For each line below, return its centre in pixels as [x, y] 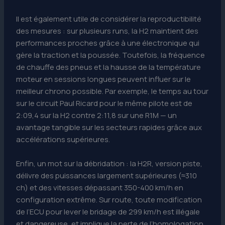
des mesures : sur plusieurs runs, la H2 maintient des [107, 31]
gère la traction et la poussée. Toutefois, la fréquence [111, 55]
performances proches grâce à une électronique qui [108, 43]
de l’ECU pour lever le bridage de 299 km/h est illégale [108, 212]
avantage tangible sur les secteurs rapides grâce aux [109, 128]
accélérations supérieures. [63, 140]
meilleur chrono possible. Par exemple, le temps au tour [113, 91]
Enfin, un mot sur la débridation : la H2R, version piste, [109, 164]
